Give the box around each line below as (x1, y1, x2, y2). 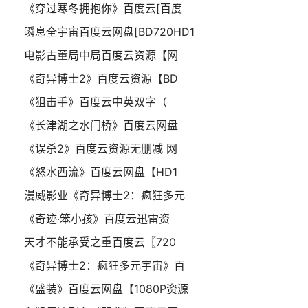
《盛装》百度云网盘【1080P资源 (24, 282, 188, 296)
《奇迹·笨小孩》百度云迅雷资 (24, 212, 170, 225)
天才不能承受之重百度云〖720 (24, 235, 176, 249)
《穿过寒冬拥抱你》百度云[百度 (24, 1, 182, 15)
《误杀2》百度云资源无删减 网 (24, 142, 177, 155)
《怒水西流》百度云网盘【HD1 (24, 165, 177, 179)
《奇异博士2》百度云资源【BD (24, 71, 178, 85)
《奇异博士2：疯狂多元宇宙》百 (24, 258, 185, 272)
